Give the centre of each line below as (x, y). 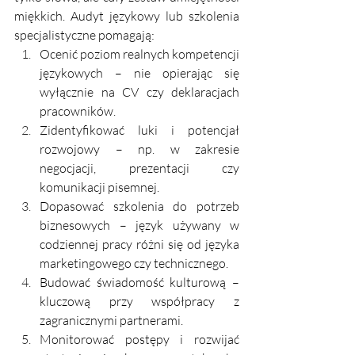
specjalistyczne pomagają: (84, 35)
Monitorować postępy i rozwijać (139, 340)
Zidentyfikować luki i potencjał (139, 130)
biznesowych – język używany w (139, 225)
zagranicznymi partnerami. (111, 321)
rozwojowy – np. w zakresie (139, 149)
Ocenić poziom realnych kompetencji (139, 54)
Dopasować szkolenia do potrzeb (139, 206)
